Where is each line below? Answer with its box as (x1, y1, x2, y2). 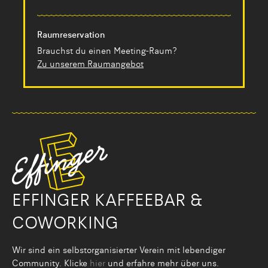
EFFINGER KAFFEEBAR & (12, 193, 202, 211)
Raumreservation (37, 31, 105, 40)
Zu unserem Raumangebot (37, 60, 144, 69)
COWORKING (12, 216, 118, 233)
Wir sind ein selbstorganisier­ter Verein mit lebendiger (12, 246, 226, 255)
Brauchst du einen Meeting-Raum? (37, 47, 176, 56)
